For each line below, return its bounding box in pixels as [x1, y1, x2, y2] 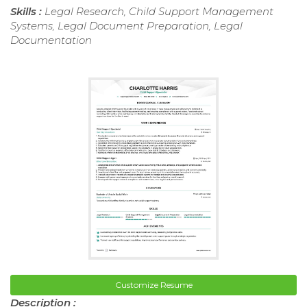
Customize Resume [114, 279, 193, 290]
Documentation [10, 34, 92, 47]
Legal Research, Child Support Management [45, 5, 273, 19]
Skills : [10, 5, 45, 19]
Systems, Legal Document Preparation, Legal [10, 19, 243, 33]
